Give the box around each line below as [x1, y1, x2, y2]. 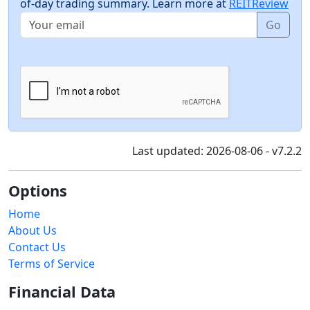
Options [8, 181, 67, 201]
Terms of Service [8, 256, 95, 272]
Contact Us [8, 239, 66, 255]
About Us [8, 223, 57, 239]
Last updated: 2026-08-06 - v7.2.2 [132, 143, 302, 159]
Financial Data [8, 282, 116, 302]
